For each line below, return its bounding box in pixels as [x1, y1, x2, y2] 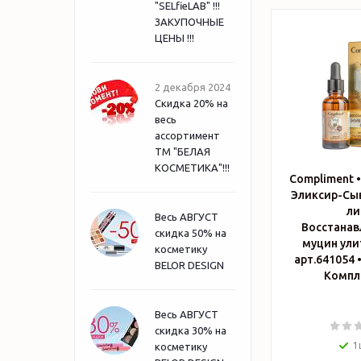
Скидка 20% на [155, 98, 228, 109]
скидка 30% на [155, 325, 226, 336]
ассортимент [155, 130, 220, 141]
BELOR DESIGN [155, 259, 224, 271]
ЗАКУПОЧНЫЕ [155, 16, 224, 27]
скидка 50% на [155, 227, 226, 239]
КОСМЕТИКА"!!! [155, 162, 230, 173]
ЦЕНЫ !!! [155, 32, 194, 44]
